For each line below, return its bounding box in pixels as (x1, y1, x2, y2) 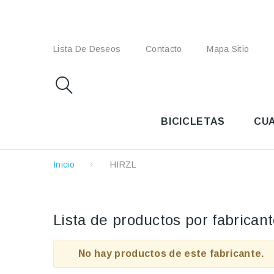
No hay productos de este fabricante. (78, 248, 264, 259)
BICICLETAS (161, 116, 225, 127)
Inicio (53, 160, 75, 169)
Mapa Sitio (207, 44, 250, 54)
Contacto (146, 44, 182, 54)
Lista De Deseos (53, 44, 121, 54)
